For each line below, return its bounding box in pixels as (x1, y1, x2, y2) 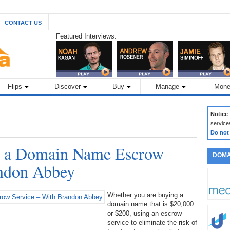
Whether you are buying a (107, 191, 183, 199)
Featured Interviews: (56, 32, 117, 40)
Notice (210, 111, 228, 117)
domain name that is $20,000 (107, 200, 194, 208)
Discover (54, 83, 81, 90)
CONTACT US (5, 20, 42, 26)
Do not (210, 129, 229, 136)
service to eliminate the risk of (107, 219, 197, 226)
